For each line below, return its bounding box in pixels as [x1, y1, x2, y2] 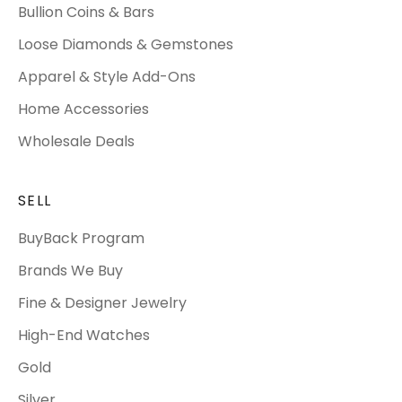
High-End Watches [18, 324, 150, 345]
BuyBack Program [18, 227, 144, 249]
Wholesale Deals [18, 130, 135, 152]
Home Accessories [18, 98, 149, 119]
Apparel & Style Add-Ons [18, 66, 196, 87]
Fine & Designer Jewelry [18, 292, 187, 313]
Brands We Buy [18, 259, 123, 281]
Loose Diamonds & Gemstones [18, 33, 233, 55]
